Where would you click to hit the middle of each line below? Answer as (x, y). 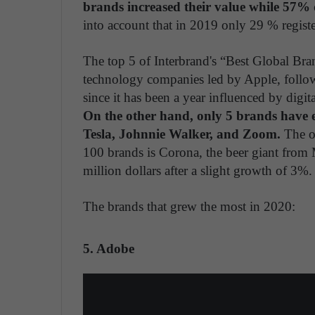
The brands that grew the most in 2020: (189, 207)
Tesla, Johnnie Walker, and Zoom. (182, 134)
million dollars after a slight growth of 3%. (198, 171)
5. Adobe (109, 249)
